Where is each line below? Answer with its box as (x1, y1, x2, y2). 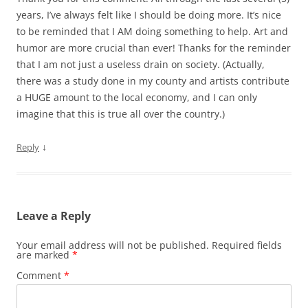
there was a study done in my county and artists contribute (16, 74, 289, 87)
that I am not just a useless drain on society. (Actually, (16, 57, 265, 71)
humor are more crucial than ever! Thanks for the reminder (16, 41, 291, 54)
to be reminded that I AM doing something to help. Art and (16, 24, 288, 38)
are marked (16, 247, 72, 261)
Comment (16, 268, 64, 282)
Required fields (212, 238, 282, 252)
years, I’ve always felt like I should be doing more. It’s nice (16, 8, 281, 21)
